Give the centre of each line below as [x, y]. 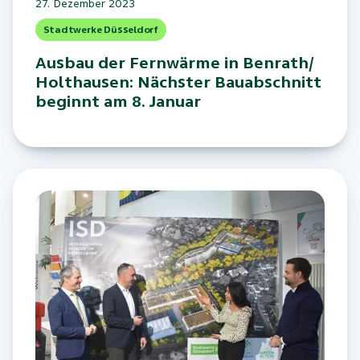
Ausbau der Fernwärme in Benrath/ [174, 63]
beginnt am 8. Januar [118, 102]
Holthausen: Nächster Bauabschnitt [178, 83]
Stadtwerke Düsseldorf [100, 29]
